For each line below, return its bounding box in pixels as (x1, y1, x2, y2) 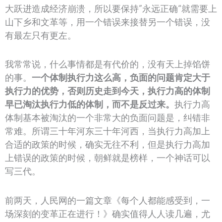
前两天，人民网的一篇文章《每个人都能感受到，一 (5, 194, 210, 206)
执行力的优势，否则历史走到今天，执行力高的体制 (5, 85, 210, 97)
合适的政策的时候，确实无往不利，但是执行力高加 (5, 139, 210, 150)
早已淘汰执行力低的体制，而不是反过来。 (5, 99, 174, 110)
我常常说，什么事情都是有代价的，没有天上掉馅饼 (5, 58, 210, 70)
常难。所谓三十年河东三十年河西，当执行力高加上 (5, 125, 210, 137)
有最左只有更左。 (5, 29, 76, 41)
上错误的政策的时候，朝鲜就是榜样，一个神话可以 (5, 152, 210, 164)
